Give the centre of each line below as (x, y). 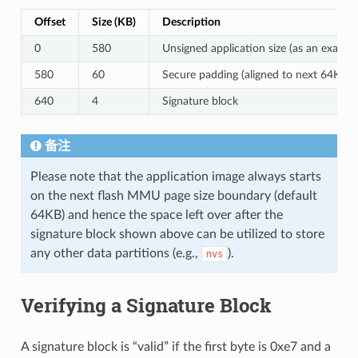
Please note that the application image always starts (175, 176)
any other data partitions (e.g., (115, 253)
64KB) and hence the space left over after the (156, 215)
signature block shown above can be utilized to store (177, 234)
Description (191, 22)
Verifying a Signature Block (146, 305)
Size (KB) (113, 22)
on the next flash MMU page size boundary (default (173, 195)
